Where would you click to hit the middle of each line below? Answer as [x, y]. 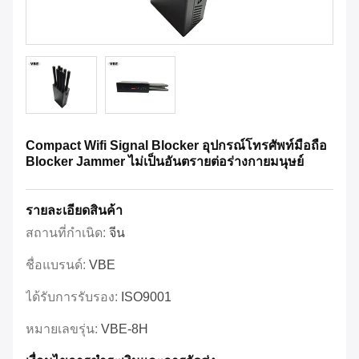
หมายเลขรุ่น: [63, 329]
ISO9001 [146, 297]
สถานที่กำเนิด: [67, 233]
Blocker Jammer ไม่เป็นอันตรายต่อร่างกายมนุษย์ [165, 162]
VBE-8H [125, 329]
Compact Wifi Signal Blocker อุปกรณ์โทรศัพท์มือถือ [176, 146]
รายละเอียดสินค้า [74, 211]
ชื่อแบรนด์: [57, 265]
